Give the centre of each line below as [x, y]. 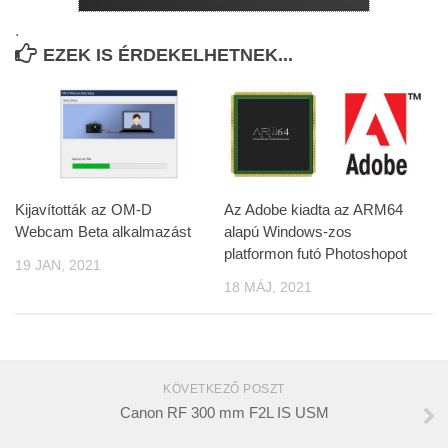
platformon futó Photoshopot [315, 253]
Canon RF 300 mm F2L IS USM [224, 413]
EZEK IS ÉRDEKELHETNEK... [168, 54]
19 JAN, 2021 [58, 264]
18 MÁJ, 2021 [268, 286]
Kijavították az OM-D [83, 209]
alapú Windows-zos [288, 231]
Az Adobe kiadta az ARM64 [313, 209]
